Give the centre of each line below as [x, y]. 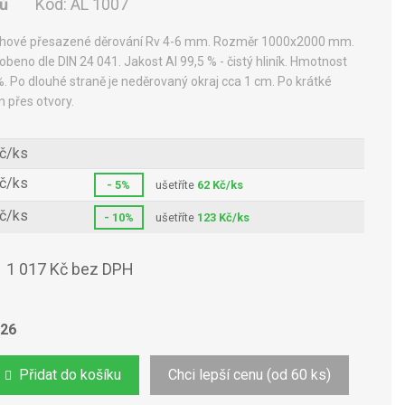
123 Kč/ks [223, 218]
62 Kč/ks [220, 185]
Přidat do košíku [70, 375]
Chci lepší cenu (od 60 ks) [250, 375]
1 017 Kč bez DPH [70, 269]
